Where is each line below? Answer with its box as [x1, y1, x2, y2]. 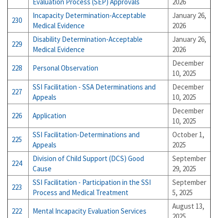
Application [33, 111, 66, 120]
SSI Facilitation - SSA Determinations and [33, 82, 156, 91]
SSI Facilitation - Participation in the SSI [33, 178, 151, 187]
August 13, [172, 201, 204, 211]
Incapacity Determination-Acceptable [33, 11, 146, 20]
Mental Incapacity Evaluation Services [33, 206, 146, 216]
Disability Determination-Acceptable [33, 35, 143, 44]
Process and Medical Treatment [33, 188, 128, 197]
